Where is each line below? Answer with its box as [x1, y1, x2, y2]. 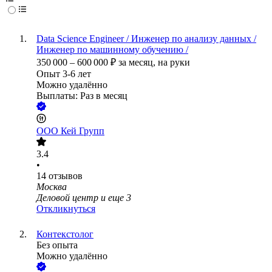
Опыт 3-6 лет [36, 69, 91, 80]
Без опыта [36, 240, 78, 251]
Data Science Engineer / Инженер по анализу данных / [36, 33, 256, 44]
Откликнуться [36, 203, 95, 214]
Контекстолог [36, 229, 93, 240]
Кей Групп [61, 126, 104, 137]
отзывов [49, 171, 83, 182]
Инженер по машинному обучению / [36, 44, 188, 55]
